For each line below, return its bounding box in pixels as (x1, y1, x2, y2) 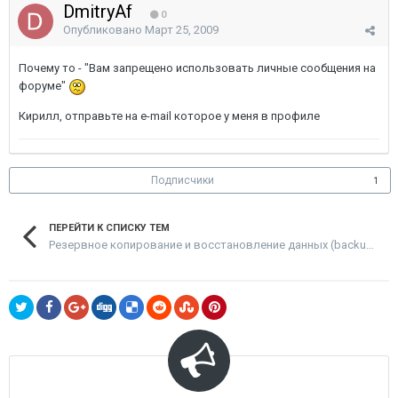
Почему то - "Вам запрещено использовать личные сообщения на (19, 61, 376, 75)
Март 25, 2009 (145, 23, 219, 36)
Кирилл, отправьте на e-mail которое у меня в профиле (19, 108, 320, 123)
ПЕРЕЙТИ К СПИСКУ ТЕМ (49, 222, 170, 234)
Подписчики (151, 174, 214, 187)
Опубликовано (63, 23, 145, 36)
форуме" (19, 79, 68, 92)
